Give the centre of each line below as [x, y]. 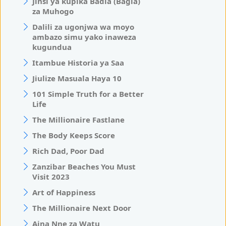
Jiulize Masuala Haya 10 [77, 78]
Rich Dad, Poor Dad [68, 151]
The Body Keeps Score [74, 135]
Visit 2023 [51, 177]
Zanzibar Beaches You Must [84, 167]
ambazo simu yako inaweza [84, 37]
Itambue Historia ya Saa [78, 63]
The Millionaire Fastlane [78, 120]
